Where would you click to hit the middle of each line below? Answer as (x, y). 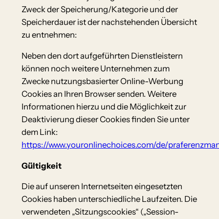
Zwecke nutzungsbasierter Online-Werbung (102, 81)
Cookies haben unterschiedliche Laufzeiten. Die (109, 199)
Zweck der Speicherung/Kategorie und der (99, 10)
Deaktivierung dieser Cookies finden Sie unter (105, 119)
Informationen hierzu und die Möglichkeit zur (104, 106)
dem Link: (39, 132)
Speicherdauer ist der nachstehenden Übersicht (109, 22)
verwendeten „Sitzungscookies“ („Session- (100, 212)
